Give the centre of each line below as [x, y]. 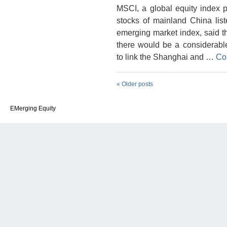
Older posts [137, 84]
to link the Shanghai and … [166, 56]
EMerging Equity [33, 109]
